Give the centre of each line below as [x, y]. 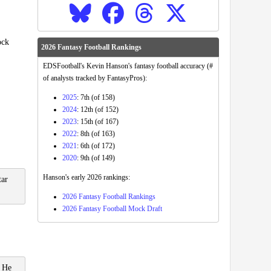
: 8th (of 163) [96, 134]
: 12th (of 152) [98, 109]
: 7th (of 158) [96, 97]
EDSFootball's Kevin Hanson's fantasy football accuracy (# [128, 66]
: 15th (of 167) [98, 122]
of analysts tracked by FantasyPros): [95, 78]
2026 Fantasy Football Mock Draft [112, 209]
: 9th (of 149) [96, 158]
